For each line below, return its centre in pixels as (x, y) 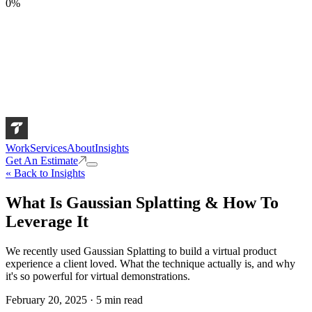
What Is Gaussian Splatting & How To (142, 202)
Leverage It (47, 221)
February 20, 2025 (46, 299)
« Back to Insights (45, 173)
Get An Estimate (42, 161)
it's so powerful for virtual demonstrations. (98, 276)
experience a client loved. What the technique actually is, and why (150, 263)
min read (122, 299)
